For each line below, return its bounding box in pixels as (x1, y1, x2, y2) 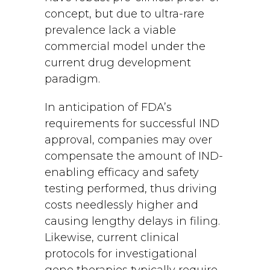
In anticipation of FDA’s (45, 101, 172, 114)
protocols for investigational (45, 247, 197, 260)
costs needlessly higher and (45, 198, 198, 212)
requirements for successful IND (45, 117, 219, 130)
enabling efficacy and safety (45, 166, 199, 179)
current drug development (45, 56, 191, 69)
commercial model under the (45, 40, 206, 53)
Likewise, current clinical (45, 231, 179, 244)
